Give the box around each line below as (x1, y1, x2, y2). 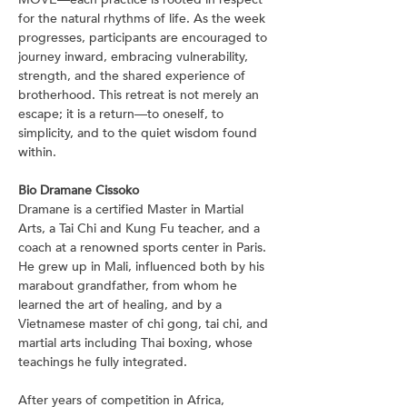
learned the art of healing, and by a (18, 296, 225, 313)
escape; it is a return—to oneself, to (18, 105, 227, 123)
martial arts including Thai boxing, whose (18, 334, 256, 352)
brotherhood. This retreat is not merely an (18, 86, 263, 104)
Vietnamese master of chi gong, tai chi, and (18, 315, 272, 333)
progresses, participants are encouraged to (18, 29, 271, 46)
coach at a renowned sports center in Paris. (18, 239, 270, 256)
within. (18, 144, 56, 161)
